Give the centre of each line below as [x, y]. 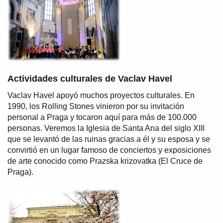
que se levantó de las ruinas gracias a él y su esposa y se [109, 139]
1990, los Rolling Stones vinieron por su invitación [96, 106]
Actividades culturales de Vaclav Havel [90, 78]
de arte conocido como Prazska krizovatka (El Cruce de [105, 161]
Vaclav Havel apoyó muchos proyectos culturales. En [101, 95]
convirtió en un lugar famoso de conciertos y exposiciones [109, 150]
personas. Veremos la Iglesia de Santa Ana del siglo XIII [106, 128]
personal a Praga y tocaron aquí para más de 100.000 [102, 117]
